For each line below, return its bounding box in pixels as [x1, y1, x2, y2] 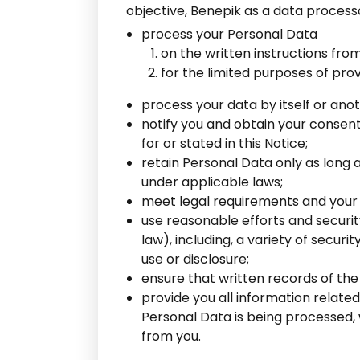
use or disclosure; [141, 250, 249, 268]
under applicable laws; [141, 173, 283, 191]
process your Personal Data [141, 25, 317, 43]
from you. [141, 327, 201, 346]
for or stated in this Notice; [141, 134, 308, 153]
